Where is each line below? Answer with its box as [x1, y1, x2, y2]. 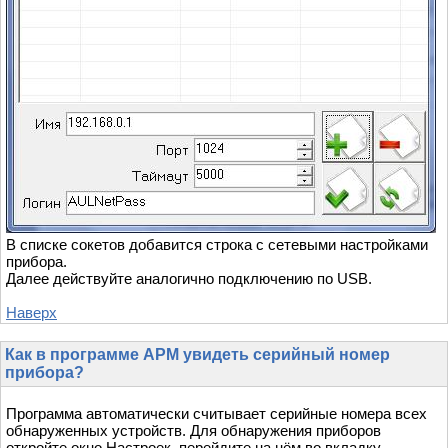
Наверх [6, 303, 57, 321]
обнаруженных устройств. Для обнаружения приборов [6, 422, 381, 440]
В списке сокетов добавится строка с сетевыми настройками [6, 235, 428, 253]
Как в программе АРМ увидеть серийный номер [5, 346, 390, 364]
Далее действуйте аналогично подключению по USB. [6, 269, 372, 287]
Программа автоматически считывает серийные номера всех [6, 405, 427, 423]
